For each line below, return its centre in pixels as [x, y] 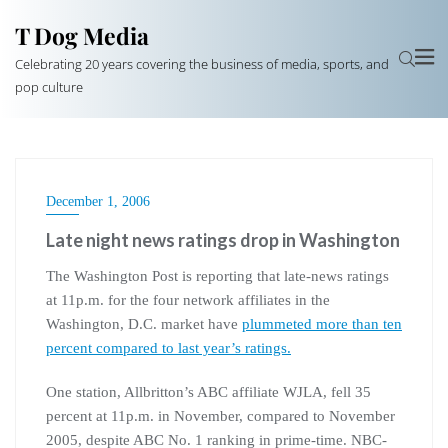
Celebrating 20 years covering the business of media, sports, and [202, 64]
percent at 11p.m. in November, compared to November [220, 416]
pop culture [49, 87]
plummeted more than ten [322, 324]
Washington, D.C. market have [144, 324]
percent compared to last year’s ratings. [168, 348]
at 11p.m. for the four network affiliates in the [188, 300]
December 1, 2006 [98, 201]
